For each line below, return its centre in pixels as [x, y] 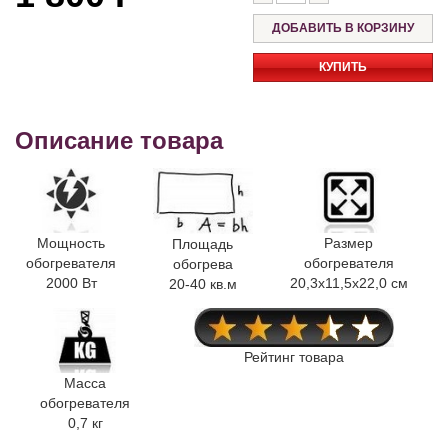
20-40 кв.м [202, 283]
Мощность [71, 243]
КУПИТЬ [343, 67]
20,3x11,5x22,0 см [348, 283]
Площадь [203, 243]
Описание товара [119, 140]
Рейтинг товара [294, 357]
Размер [349, 243]
